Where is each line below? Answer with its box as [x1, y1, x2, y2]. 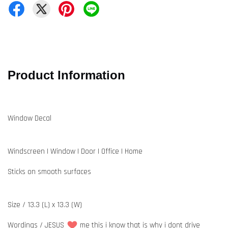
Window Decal [8, 113, 51, 123]
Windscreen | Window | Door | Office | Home [8, 147, 142, 156]
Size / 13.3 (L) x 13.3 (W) [8, 200, 82, 210]
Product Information [8, 68, 129, 82]
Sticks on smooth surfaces [8, 167, 93, 177]
